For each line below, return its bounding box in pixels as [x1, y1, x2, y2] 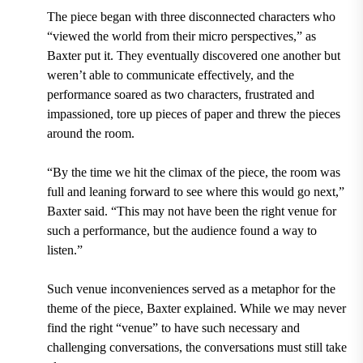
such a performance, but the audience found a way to [46, 223, 317, 237]
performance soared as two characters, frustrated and [46, 87, 314, 101]
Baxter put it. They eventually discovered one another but [46, 48, 340, 62]
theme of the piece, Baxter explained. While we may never [46, 301, 346, 315]
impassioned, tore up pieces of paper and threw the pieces [46, 106, 340, 121]
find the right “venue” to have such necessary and [46, 320, 300, 335]
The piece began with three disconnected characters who [46, 9, 335, 23]
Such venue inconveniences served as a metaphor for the [46, 281, 335, 296]
